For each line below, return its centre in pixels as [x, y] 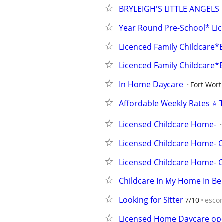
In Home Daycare [151, 84]
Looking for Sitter [151, 200]
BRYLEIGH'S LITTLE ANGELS [169, 9]
